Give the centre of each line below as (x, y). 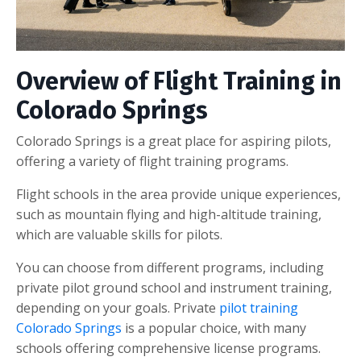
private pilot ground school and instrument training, (174, 287)
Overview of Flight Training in (179, 81)
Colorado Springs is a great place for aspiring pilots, (174, 141)
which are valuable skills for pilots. (119, 234)
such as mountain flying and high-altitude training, (169, 214)
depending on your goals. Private (118, 307)
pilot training (259, 307)
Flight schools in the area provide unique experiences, (178, 194)
